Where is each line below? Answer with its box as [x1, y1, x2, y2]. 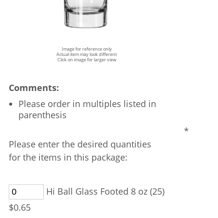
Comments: [9, 82, 59, 93]
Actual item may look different [56, 51, 117, 57]
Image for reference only [61, 46, 112, 52]
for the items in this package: [8, 151, 127, 163]
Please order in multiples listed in [18, 98, 156, 109]
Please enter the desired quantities [8, 138, 151, 150]
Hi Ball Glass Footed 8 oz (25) [43, 185, 164, 197]
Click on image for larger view [57, 56, 116, 63]
